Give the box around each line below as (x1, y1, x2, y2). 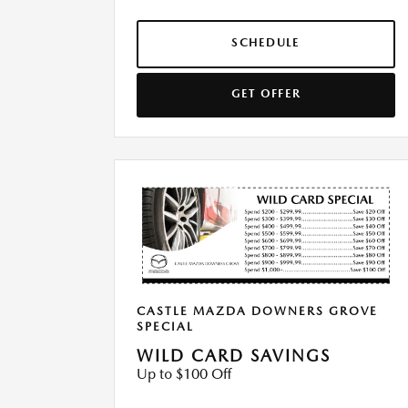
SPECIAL (137, 320, 194, 334)
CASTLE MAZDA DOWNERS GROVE (137, 304, 378, 319)
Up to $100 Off (137, 365, 231, 383)
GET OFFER (230, 87, 301, 101)
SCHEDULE (231, 36, 301, 50)
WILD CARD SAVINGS (137, 346, 331, 366)
